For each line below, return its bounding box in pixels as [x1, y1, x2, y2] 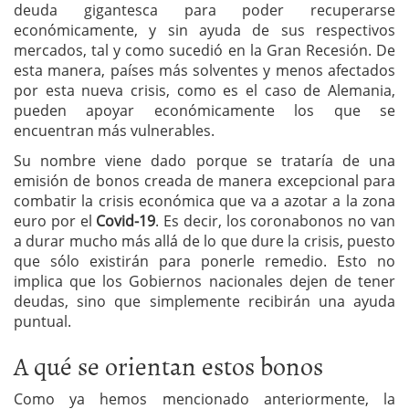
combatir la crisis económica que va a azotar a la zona [14, 190, 395, 211]
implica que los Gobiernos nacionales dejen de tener [14, 270, 395, 291]
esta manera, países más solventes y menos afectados [14, 59, 395, 80]
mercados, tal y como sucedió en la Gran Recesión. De [14, 39, 395, 60]
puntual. [14, 310, 75, 331]
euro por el [14, 210, 97, 231]
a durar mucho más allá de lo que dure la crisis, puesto [14, 230, 395, 251]
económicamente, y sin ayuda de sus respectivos [14, 19, 395, 40]
